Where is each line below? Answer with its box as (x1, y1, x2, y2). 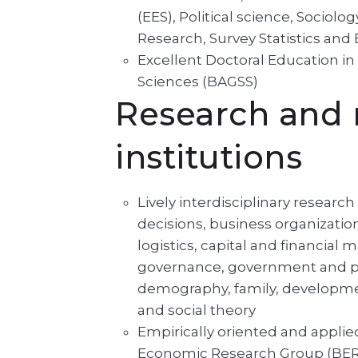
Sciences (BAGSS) (137, 74, 258, 89)
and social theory (137, 302, 256, 318)
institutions (115, 137, 302, 177)
